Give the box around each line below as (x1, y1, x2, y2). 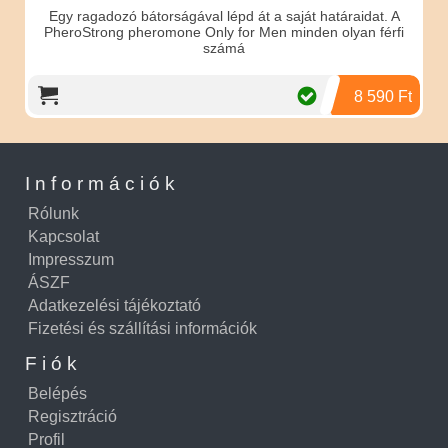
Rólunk (28, 204, 79, 222)
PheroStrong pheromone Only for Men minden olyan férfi (44, 23, 404, 40)
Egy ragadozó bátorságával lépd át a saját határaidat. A (48, 7, 400, 24)
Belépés (28, 384, 87, 402)
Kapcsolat (28, 227, 99, 245)
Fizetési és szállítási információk (28, 319, 257, 337)
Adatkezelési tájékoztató (28, 296, 201, 314)
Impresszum (28, 250, 114, 268)
